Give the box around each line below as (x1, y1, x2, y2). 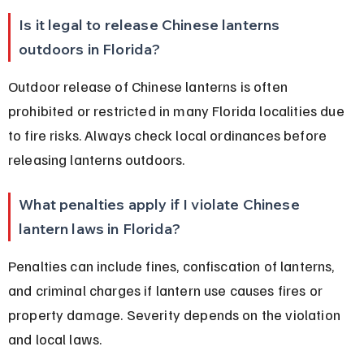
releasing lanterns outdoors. (7, 149, 185, 168)
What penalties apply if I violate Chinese (19, 194, 303, 214)
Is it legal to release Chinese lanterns (19, 15, 284, 34)
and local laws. (7, 329, 102, 348)
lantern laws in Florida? (19, 219, 181, 238)
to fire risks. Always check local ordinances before (7, 125, 331, 144)
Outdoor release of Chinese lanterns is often (7, 76, 292, 95)
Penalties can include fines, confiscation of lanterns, (7, 256, 338, 275)
